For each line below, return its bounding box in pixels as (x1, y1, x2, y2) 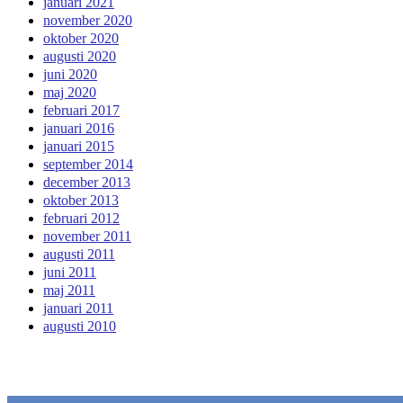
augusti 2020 (43, 49, 116, 65)
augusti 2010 (43, 318, 116, 335)
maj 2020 (43, 85, 96, 101)
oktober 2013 (43, 193, 119, 209)
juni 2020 (43, 67, 97, 83)
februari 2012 (43, 210, 120, 227)
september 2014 (43, 157, 133, 173)
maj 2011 (43, 282, 95, 299)
